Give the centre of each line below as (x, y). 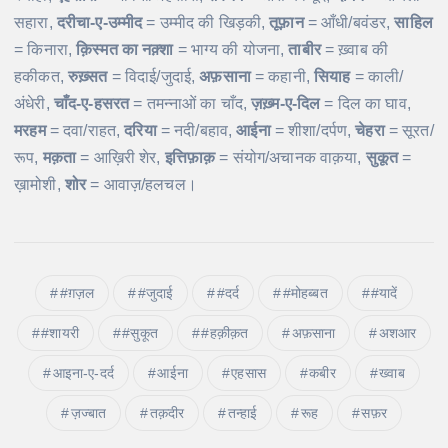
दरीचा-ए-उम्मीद (99, 23)
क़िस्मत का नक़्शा (125, 50)
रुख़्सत (87, 77)
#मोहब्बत (305, 293)
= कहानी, (282, 77)
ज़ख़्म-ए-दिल (286, 104)
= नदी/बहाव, (196, 131)
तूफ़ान (286, 23)
